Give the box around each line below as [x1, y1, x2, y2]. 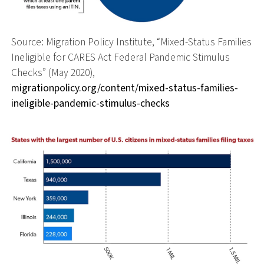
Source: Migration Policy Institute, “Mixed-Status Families [11, 35, 252, 50]
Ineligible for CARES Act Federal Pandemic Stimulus [11, 50, 230, 65]
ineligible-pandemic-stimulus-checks [11, 96, 170, 111]
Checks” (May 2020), [11, 65, 95, 81]
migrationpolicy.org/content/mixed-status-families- [11, 81, 238, 96]
